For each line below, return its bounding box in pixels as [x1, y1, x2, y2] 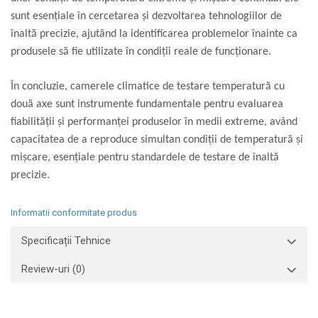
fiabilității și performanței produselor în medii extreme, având [11, 116, 297, 128]
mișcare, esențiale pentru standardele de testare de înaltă [11, 152, 279, 164]
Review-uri [21, 263, 72, 276]
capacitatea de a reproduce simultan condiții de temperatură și [11, 134, 303, 146]
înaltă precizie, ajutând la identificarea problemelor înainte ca [11, 28, 297, 40]
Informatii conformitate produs [11, 207, 137, 219]
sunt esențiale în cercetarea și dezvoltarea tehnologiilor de [11, 11, 282, 23]
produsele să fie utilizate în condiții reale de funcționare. [11, 46, 271, 58]
